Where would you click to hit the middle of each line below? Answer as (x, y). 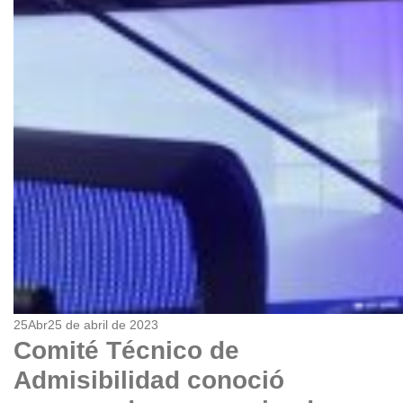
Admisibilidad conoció (149, 380)
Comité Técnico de (126, 350)
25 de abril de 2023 (103, 325)
